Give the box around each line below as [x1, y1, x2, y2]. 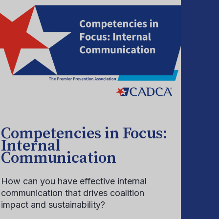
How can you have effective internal [1, 176, 147, 186]
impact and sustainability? [1, 199, 105, 210]
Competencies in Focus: [1, 124, 167, 144]
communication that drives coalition [1, 188, 144, 198]
